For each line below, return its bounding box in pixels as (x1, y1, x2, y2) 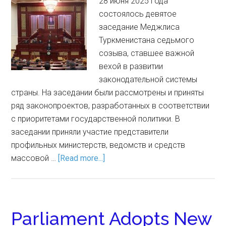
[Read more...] (58, 153, 105, 163)
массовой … (11, 153, 59, 163)
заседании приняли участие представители (11, 127, 169, 137)
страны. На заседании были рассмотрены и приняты (11, 88, 204, 97)
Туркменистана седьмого (99, 35, 195, 45)
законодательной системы (99, 75, 198, 84)
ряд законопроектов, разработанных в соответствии (11, 101, 210, 110)
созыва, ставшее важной (99, 48, 195, 58)
